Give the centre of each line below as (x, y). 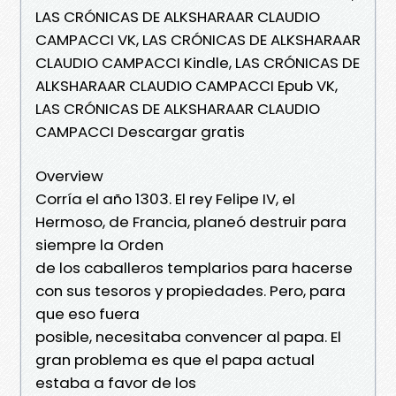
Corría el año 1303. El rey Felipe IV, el (165, 198)
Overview (69, 175)
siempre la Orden (99, 244)
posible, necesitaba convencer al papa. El (188, 336)
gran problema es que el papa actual (175, 359)
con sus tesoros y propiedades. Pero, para (190, 290)
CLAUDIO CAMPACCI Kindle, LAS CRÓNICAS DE (198, 62)
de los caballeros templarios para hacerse (194, 267)
